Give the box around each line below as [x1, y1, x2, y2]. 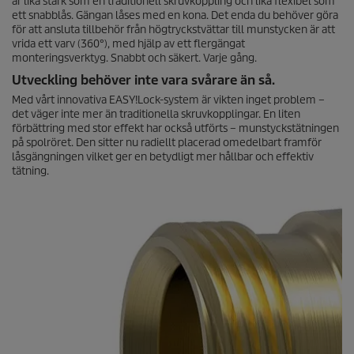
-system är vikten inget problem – [160, 92, 325, 107]
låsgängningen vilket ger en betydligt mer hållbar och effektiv [12, 149, 314, 164]
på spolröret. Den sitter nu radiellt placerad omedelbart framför [12, 135, 322, 149]
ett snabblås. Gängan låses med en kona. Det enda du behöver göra [12, 8, 338, 22]
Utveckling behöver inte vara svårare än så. [12, 71, 275, 88]
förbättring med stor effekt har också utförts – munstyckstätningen [12, 121, 339, 135]
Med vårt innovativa [12, 92, 109, 107]
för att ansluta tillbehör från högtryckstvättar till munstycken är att [12, 22, 335, 36]
